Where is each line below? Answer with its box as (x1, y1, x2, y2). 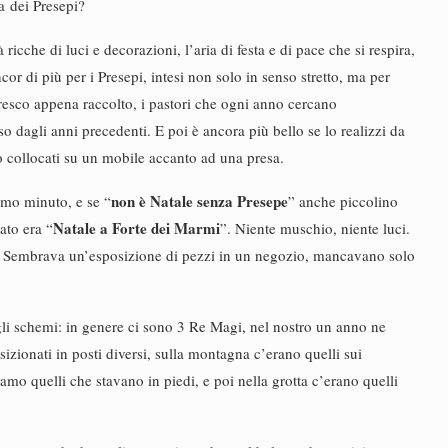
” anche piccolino (288, 191, 398, 211)
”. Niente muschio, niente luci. (220, 218, 410, 238)
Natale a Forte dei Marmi (53, 217, 220, 239)
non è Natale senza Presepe (111, 190, 288, 212)
